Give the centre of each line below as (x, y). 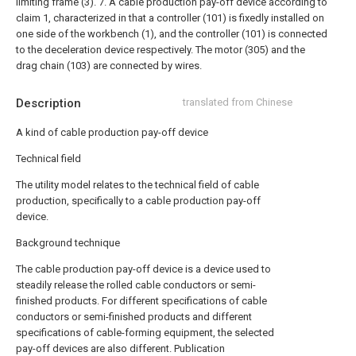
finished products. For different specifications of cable (141, 301)
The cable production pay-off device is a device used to (143, 269)
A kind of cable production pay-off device (112, 132)
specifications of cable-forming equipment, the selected (145, 333)
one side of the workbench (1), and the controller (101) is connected (172, 34)
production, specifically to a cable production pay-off (138, 201)
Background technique (68, 243)
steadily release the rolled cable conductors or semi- (136, 285)
